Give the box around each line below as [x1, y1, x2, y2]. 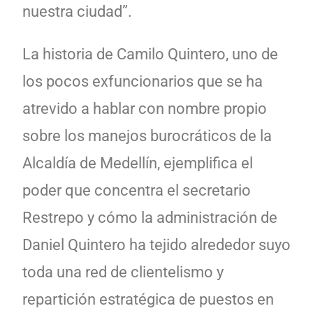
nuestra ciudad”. [22, 2, 136, 20]
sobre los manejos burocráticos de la [22, 126, 272, 145]
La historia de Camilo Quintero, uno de [22, 45, 278, 63]
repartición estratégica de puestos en [22, 290, 274, 308]
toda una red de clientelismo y [22, 263, 224, 281]
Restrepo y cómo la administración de [22, 208, 277, 226]
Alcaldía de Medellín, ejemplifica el [22, 154, 253, 172]
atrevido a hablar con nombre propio [22, 99, 267, 117]
